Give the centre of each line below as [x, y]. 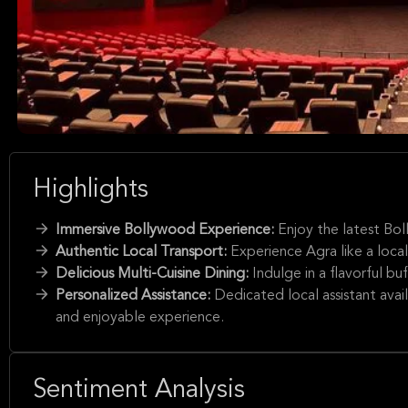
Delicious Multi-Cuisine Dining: [154, 274]
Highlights [91, 190]
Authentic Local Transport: [143, 252]
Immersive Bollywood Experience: [167, 230]
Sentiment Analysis [139, 391]
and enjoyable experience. [140, 318]
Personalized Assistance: [135, 296]
